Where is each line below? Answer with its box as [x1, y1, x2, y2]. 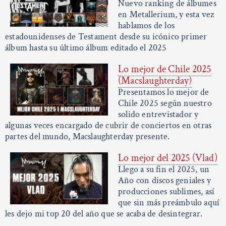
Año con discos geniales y [118, 175, 211, 187]
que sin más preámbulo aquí [118, 197, 220, 209]
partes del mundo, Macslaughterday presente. [5, 131, 170, 143]
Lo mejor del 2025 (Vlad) [118, 151, 217, 165]
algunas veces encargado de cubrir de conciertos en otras [5, 120, 212, 132]
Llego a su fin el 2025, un [118, 163, 210, 176]
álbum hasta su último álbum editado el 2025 [5, 42, 167, 54]
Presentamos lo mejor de [118, 86, 209, 98]
